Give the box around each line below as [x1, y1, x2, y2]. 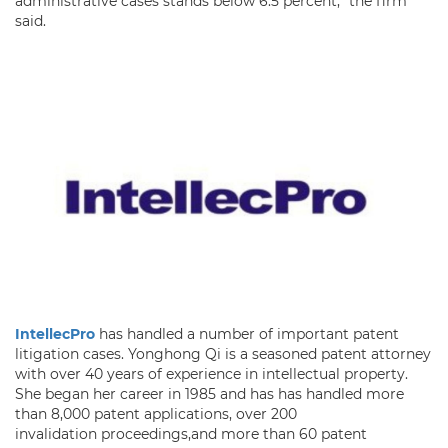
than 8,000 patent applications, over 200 [15, 405, 297, 424]
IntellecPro [15, 325, 95, 344]
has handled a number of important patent [95, 325, 399, 344]
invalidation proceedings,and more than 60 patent [15, 425, 367, 444]
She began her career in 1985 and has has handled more [15, 385, 404, 404]
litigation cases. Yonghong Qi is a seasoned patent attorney [15, 345, 431, 364]
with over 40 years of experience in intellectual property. [15, 365, 408, 384]
